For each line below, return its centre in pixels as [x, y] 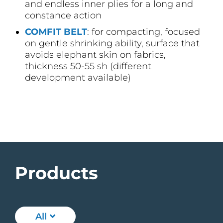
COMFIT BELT [56, 32]
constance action [63, 16]
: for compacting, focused [144, 32]
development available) [78, 78]
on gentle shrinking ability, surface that [112, 44]
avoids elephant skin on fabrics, [95, 55]
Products [56, 173]
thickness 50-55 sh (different [88, 66]
